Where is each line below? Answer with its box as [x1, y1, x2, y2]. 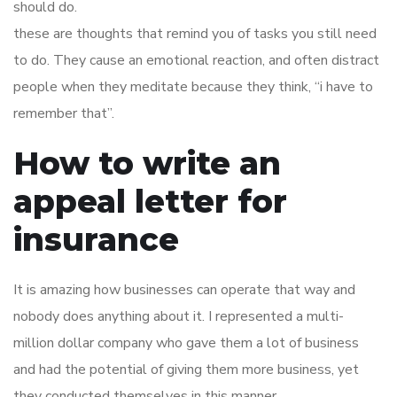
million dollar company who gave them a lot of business [13, 333, 359, 353]
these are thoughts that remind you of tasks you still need [13, 24, 377, 43]
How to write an [13, 144, 281, 183]
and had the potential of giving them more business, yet [13, 360, 359, 379]
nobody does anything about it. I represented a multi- [13, 307, 344, 326]
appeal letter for [13, 182, 287, 221]
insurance [13, 220, 179, 259]
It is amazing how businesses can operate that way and [13, 280, 355, 300]
